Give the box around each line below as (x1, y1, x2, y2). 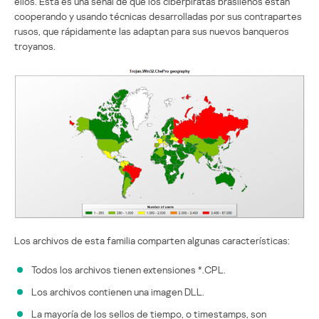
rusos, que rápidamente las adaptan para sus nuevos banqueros (14, 24, 289, 37)
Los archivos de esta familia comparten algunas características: (14, 234, 290, 247)
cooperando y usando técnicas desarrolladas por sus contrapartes (14, 9, 302, 22)
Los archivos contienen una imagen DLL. (31, 286, 204, 298)
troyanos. (14, 39, 56, 52)
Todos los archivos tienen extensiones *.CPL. (31, 263, 226, 276)
